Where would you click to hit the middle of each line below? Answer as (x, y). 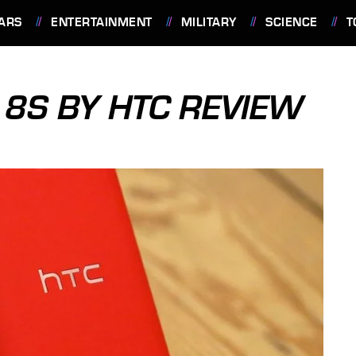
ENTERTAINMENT (102, 22)
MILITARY (209, 22)
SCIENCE (292, 22)
